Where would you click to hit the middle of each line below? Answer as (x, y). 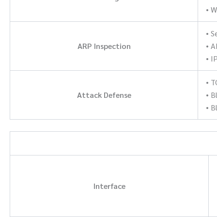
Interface (109, 186)
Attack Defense (104, 94)
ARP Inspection (104, 46)
